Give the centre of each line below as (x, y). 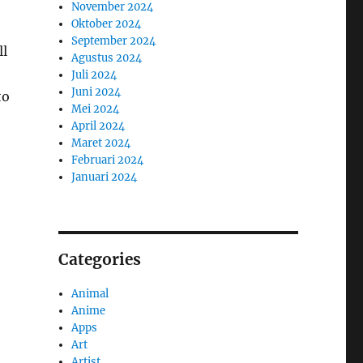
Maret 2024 (101, 143)
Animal (90, 293)
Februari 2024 (108, 160)
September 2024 (114, 41)
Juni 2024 (96, 92)
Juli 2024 (94, 75)
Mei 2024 (96, 109)
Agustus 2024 (107, 58)
